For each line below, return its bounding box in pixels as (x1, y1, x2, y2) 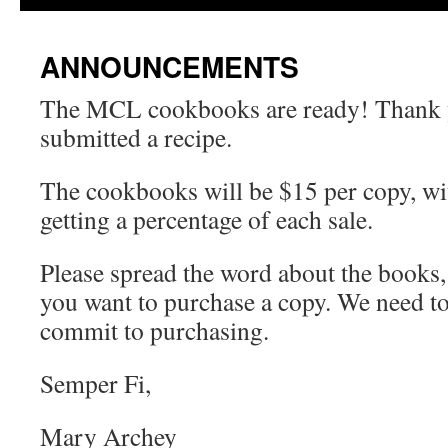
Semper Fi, (40, 366, 151, 400)
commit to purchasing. (40, 313, 269, 347)
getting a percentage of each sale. (40, 202, 373, 236)
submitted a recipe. (40, 120, 232, 154)
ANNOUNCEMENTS (40, 46, 299, 87)
